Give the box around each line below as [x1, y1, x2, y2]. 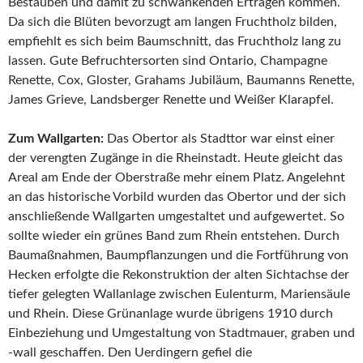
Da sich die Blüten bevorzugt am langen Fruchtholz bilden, [8, 15, 337, 29]
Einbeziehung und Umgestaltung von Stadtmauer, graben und [8, 327, 355, 340]
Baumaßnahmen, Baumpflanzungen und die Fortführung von [8, 249, 348, 263]
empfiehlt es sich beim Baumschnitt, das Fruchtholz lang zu [8, 35, 341, 49]
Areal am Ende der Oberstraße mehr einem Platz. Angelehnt [8, 171, 345, 185]
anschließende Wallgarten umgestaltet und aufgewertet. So [8, 210, 344, 224]
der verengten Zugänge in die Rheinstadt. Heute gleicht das [8, 152, 343, 165]
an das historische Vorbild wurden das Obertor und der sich [8, 190, 346, 204]
